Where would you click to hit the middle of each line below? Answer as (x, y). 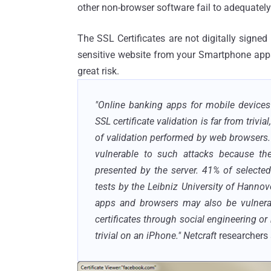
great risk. (98, 71)
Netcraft (201, 235)
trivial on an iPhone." (139, 235)
